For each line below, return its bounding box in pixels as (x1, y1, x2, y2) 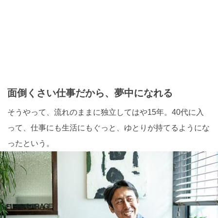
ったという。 (7, 139, 54, 147)
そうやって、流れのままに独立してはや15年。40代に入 (7, 108, 204, 116)
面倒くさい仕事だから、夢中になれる (7, 87, 173, 98)
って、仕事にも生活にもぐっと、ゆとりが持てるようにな (7, 123, 210, 132)
